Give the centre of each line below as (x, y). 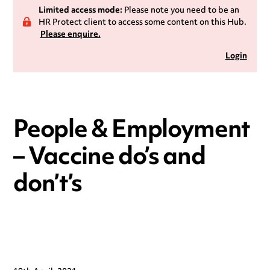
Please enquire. (70, 35)
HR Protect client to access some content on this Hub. (142, 23)
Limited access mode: (80, 11)
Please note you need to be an (181, 11)
